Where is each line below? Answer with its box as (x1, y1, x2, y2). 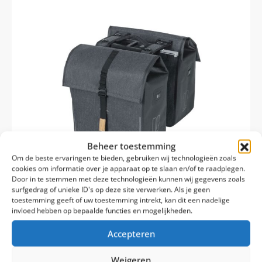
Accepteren (107, 227, 155, 239)
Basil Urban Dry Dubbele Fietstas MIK (19, 238, 152, 249)
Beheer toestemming (87, 140, 175, 152)
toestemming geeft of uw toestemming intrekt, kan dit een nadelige (12, 195, 230, 205)
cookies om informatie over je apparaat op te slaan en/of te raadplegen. (12, 163, 245, 174)
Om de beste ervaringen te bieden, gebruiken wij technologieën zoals (12, 153, 236, 163)
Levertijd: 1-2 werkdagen (19, 227, 104, 238)
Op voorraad (26, 215, 73, 226)
